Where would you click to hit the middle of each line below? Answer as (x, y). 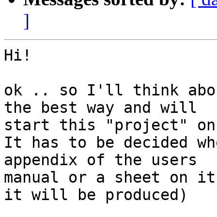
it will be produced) (96, 195)
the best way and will (105, 108)
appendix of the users (105, 160)
